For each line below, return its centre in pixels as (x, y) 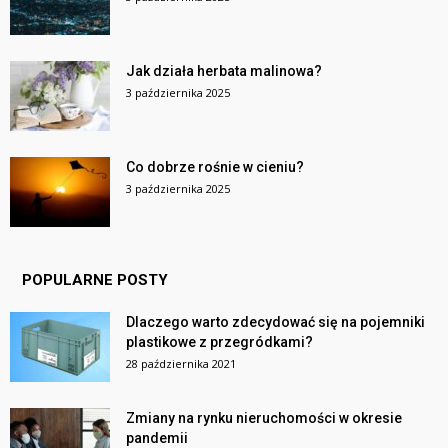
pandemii (157, 437)
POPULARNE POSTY (95, 279)
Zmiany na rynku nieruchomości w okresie (264, 417)
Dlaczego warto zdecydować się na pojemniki (275, 321)
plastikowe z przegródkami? (219, 341)
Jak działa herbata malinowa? (224, 70)
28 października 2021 (181, 363)
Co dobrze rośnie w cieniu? (215, 166)
